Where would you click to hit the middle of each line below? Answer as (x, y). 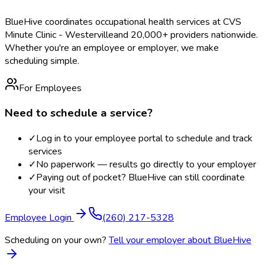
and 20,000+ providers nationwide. (186, 35)
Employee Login (39, 218)
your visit (47, 191)
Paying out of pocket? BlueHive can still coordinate (140, 178)
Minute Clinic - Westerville (59, 35)
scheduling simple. (42, 61)
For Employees (50, 88)
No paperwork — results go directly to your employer (146, 165)
